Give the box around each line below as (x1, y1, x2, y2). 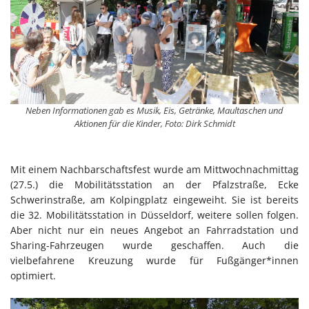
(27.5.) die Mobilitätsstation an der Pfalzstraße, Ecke (10, 177, 299, 191)
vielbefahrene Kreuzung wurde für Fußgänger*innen (10, 253, 299, 267)
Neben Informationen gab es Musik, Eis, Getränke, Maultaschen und (26, 103, 283, 117)
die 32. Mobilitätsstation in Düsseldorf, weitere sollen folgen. (10, 208, 299, 221)
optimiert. (10, 268, 56, 282)
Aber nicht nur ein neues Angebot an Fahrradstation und (10, 223, 299, 237)
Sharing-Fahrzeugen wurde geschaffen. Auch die (10, 238, 299, 252)
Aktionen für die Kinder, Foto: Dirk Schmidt (74, 117, 235, 130)
